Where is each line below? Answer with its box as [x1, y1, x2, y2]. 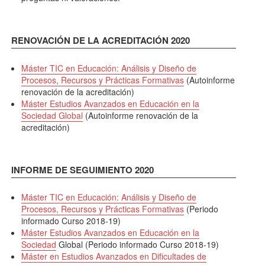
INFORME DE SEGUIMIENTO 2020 [11, 163, 154, 176]
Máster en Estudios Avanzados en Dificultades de [21, 250, 207, 262]
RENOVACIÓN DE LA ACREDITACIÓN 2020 [11, 34, 190, 47]
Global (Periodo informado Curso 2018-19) [56, 238, 219, 250]
